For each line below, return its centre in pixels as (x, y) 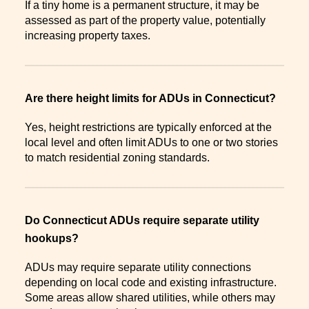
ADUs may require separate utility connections (138, 267)
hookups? (54, 238)
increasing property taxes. (88, 36)
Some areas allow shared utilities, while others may (150, 297)
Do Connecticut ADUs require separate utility (142, 220)
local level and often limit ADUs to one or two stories (151, 142)
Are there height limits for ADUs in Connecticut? (153, 99)
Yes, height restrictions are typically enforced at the (148, 127)
